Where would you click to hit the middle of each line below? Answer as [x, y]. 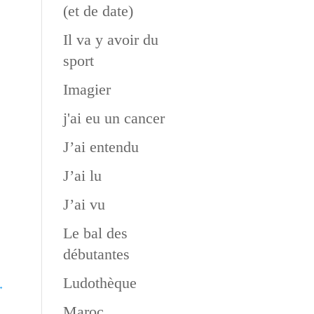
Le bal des [95, 233]
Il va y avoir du [110, 40]
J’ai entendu [101, 147]
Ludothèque [100, 283]
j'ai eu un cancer [114, 118]
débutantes [96, 254]
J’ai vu [84, 204]
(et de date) [98, 11]
